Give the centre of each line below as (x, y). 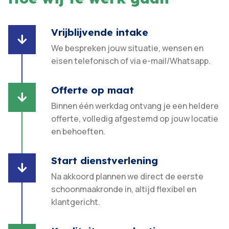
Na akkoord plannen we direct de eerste (128, 177)
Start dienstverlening (105, 161)
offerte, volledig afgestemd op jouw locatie (135, 119)
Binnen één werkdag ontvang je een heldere (135, 106)
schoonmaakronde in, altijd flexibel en (124, 189)
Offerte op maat (93, 90)
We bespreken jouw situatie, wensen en (128, 48)
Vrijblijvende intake (100, 32)
